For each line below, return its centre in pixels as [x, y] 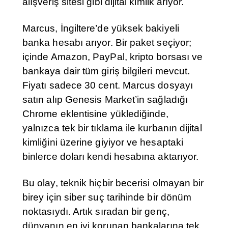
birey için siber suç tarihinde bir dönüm [107, 197]
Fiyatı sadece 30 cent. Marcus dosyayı [108, 85]
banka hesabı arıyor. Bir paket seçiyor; [107, 43]
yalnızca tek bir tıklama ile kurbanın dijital [112, 128]
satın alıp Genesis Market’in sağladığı [105, 100]
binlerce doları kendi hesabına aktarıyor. [111, 157]
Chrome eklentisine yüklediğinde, [96, 114]
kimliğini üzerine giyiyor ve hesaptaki [103, 142]
